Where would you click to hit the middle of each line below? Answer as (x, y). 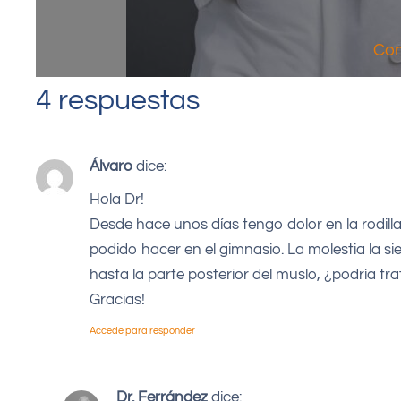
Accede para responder (142, 330)
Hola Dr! (117, 200)
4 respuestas (118, 100)
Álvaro (111, 166)
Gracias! (117, 300)
